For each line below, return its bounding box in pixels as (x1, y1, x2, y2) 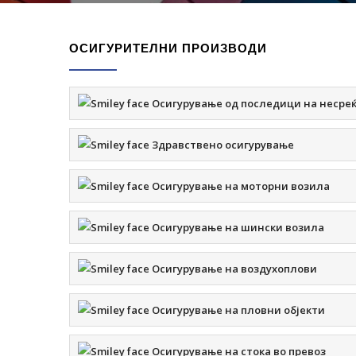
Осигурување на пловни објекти (149, 303, 325, 317)
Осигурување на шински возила (149, 220, 324, 234)
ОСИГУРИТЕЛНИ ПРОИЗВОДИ (69, 40, 267, 56)
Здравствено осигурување (149, 137, 294, 152)
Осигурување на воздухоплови (149, 261, 317, 276)
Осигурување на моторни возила (149, 179, 330, 193)
